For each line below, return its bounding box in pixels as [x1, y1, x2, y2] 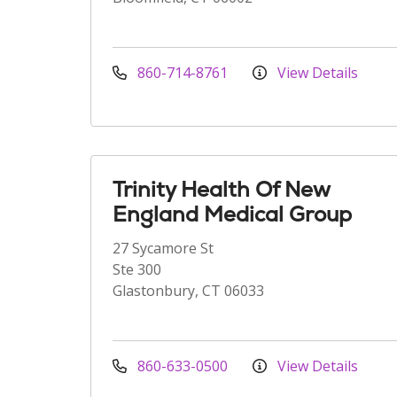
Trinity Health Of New [113, 175, 330, 203]
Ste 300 [113, 260, 161, 279]
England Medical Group [113, 200, 352, 228]
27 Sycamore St [113, 238, 214, 258]
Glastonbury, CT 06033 [113, 281, 264, 300]
